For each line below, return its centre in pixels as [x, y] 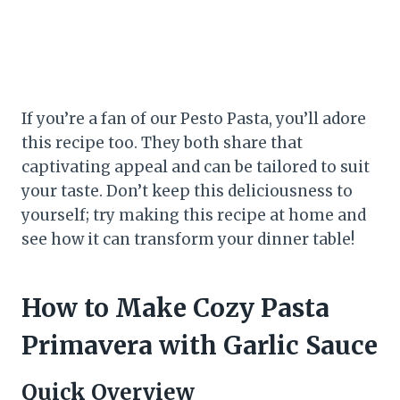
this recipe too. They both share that [162, 143]
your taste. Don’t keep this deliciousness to [187, 192]
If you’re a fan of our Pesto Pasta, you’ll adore [194, 119]
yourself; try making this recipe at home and [194, 216]
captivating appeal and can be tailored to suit [196, 167]
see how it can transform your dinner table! [188, 240]
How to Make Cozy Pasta [175, 308]
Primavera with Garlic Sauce [200, 346]
